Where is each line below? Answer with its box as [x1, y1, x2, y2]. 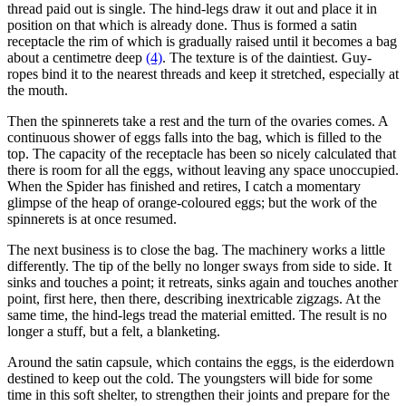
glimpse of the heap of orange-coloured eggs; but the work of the [7, 194, 377, 210]
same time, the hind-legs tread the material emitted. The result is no [7, 306, 387, 323]
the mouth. [7, 82, 68, 98]
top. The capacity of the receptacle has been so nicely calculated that [7, 145, 396, 161]
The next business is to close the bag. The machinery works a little [7, 241, 385, 257]
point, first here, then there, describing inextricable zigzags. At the [7, 290, 381, 306]
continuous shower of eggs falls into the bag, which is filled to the [7, 129, 382, 145]
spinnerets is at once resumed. [7, 210, 177, 227]
